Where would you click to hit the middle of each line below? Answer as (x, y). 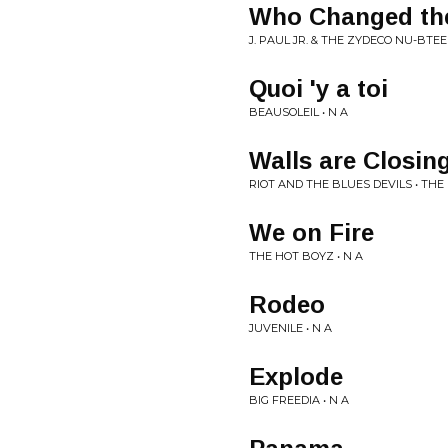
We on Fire (311, 232)
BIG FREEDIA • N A (299, 400)
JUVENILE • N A (290, 328)
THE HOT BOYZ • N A (306, 256)
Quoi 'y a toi (318, 88)
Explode (296, 376)
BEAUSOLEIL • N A (298, 112)
